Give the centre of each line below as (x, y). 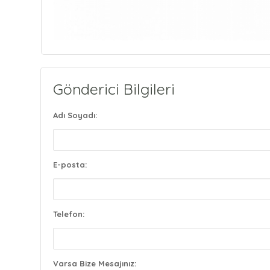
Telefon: (69, 214)
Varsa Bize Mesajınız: (95, 263)
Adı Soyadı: (75, 115)
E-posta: (70, 165)
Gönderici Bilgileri (114, 89)
